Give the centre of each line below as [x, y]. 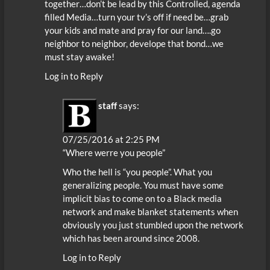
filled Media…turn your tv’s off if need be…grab [136, 17]
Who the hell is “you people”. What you [137, 172]
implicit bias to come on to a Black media [142, 199]
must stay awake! [79, 56]
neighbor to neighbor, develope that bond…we [134, 43]
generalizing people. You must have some [143, 185]
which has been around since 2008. [131, 238]
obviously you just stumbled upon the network [153, 225]
